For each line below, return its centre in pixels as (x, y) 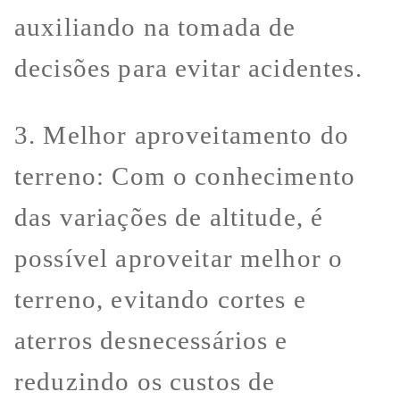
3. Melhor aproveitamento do (182, 134)
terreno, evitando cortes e (160, 299)
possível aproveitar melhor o (179, 258)
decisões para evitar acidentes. (188, 67)
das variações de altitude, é (169, 217)
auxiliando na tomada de (155, 26)
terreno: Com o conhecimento (185, 175)
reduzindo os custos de (145, 381)
